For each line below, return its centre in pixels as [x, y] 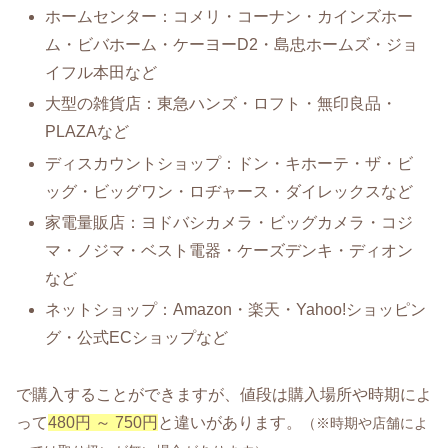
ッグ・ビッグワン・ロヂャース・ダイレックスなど [229, 191]
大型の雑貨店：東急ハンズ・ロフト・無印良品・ [221, 104]
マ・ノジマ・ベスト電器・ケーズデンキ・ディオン [229, 250]
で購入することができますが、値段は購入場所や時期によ [224, 394]
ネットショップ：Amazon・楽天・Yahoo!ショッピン [236, 309]
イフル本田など [101, 73]
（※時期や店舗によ [365, 422]
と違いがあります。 [230, 422]
